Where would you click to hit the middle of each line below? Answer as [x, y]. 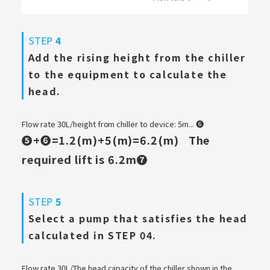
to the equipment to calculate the [127, 74]
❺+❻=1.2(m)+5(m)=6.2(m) [100, 140]
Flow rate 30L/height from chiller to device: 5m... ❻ [113, 124]
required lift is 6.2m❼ [85, 159]
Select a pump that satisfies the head [138, 218]
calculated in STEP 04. [93, 235]
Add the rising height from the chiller [137, 57]
